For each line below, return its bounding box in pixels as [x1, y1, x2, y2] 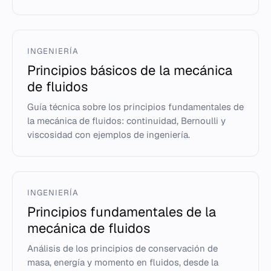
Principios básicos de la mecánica [27, 62, 232, 79]
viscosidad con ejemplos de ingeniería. [27, 129, 190, 140]
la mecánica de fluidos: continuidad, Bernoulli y [27, 115, 226, 126]
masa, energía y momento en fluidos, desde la [27, 256, 218, 268]
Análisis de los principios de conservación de [27, 243, 218, 254]
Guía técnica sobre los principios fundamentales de [27, 101, 244, 113]
